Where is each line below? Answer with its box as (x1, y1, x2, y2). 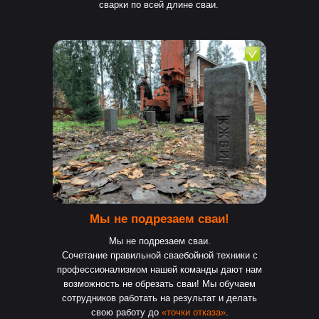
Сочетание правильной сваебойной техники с (61, 250, 258, 261)
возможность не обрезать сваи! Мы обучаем (63, 278, 256, 289)
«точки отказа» (161, 307, 226, 318)
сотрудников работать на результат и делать (62, 293, 257, 303)
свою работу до (90, 307, 162, 318)
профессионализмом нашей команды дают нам (57, 264, 262, 275)
